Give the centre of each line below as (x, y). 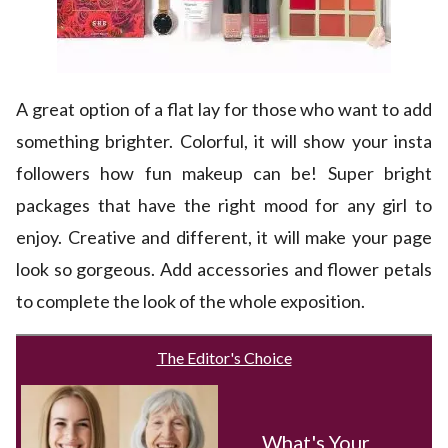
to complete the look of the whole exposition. (190, 301)
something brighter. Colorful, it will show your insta (224, 141)
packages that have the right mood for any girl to (224, 205)
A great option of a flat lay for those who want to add (224, 109)
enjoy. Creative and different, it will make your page (224, 237)
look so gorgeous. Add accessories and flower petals (224, 269)
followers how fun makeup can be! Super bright (224, 173)
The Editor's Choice (224, 358)
